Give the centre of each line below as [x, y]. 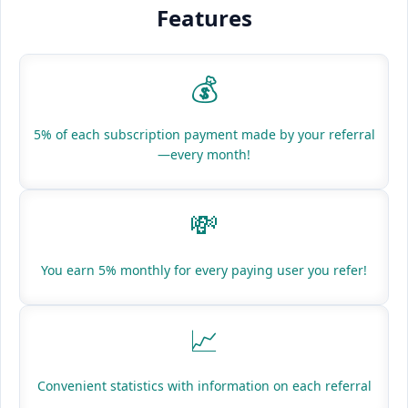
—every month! [204, 155]
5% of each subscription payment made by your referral [204, 135]
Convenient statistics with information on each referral [204, 386]
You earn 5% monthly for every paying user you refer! [204, 270]
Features [204, 18]
